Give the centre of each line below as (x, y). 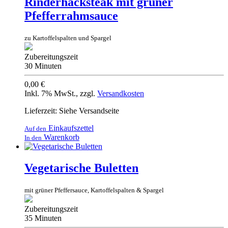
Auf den (35, 128)
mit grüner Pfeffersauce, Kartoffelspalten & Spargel (94, 190)
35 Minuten (43, 218)
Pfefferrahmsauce (71, 16)
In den (33, 137)
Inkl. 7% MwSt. (50, 93)
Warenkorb (61, 137)
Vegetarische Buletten (81, 168)
